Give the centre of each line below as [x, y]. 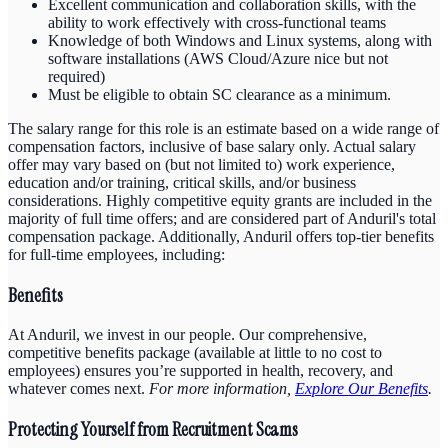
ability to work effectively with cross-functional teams [217, 22]
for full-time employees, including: [116, 254]
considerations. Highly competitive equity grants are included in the [220, 200]
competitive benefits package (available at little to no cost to [195, 353]
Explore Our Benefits [361, 389]
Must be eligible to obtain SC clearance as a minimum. [219, 94]
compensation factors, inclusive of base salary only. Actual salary [212, 146]
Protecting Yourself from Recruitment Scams [153, 430]
